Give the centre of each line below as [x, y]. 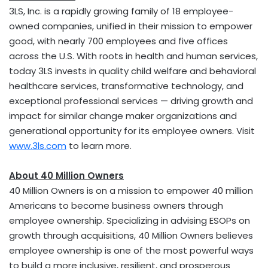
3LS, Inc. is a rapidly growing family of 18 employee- [121, 11]
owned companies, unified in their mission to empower [131, 26]
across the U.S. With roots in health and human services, [133, 56]
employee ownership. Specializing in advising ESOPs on [130, 220]
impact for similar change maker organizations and [123, 115]
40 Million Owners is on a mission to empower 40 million [131, 190]
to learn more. [99, 145]
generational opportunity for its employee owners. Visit [132, 130]
